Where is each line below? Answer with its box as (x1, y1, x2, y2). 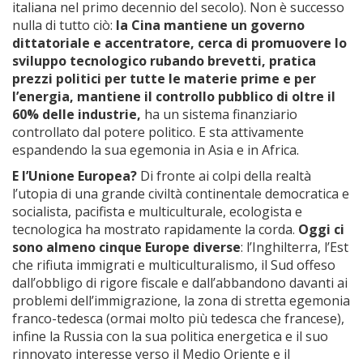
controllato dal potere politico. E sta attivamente (12, 123, 304, 141)
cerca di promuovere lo (198, 34, 347, 52)
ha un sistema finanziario (141, 105, 297, 123)
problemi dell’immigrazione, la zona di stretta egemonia (12, 292, 350, 310)
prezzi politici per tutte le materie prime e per (12, 70, 316, 88)
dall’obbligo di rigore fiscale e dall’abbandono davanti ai (12, 274, 348, 292)
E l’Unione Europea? (12, 167, 137, 185)
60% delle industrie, (12, 105, 141, 123)
